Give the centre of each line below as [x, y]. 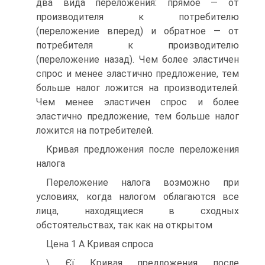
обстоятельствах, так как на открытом [124, 225]
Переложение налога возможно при [143, 182]
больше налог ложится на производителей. [138, 88]
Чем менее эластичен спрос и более [138, 102]
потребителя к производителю [138, 45]
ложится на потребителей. [95, 130]
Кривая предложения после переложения [143, 149]
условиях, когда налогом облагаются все [138, 197]
